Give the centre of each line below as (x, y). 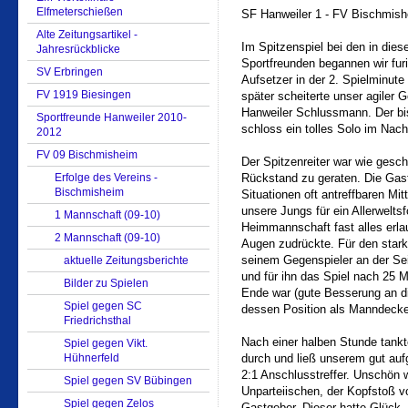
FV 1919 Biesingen (84, 95)
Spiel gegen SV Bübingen (128, 381)
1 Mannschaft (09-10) (107, 215)
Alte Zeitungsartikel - (87, 35)
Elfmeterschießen (80, 12)
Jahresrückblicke (78, 49)
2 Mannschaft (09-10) (107, 238)
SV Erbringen (70, 72)
